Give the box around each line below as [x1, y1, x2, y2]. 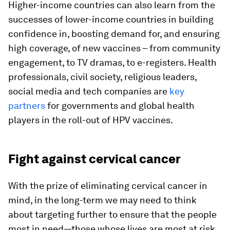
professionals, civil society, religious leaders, [8, 71, 197, 82]
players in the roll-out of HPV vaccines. [8, 114, 173, 125]
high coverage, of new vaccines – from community [8, 43, 220, 53]
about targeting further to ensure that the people [8, 209, 217, 220]
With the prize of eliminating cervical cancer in [8, 180, 207, 191]
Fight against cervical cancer [8, 151, 181, 166]
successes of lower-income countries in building [8, 14, 214, 25]
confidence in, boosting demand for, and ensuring [8, 28, 220, 39]
